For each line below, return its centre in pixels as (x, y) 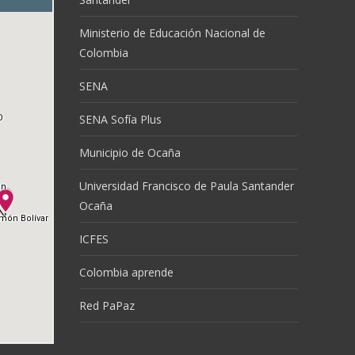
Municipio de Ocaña (130, 153)
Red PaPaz (107, 305)
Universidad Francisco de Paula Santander (187, 186)
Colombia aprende (126, 272)
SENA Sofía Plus (120, 119)
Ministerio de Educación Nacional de (172, 33)
